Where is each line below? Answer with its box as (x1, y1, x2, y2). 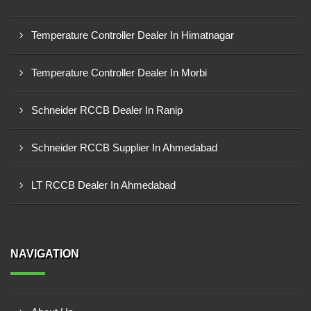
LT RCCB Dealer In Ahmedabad (31, 179, 176, 191)
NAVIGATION (10, 248, 79, 260)
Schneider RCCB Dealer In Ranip (31, 104, 183, 116)
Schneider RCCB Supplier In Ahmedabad (31, 142, 217, 153)
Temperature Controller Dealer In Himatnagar (31, 29, 234, 41)
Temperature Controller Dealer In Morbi (31, 67, 207, 78)
